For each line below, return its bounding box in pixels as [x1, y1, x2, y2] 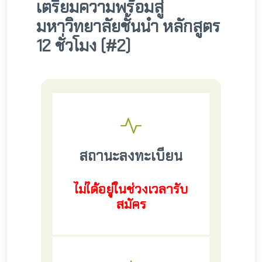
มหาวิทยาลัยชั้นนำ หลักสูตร [36, 16, 220, 37]
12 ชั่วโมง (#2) [36, 35, 130, 57]
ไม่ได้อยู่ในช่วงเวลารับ [74, 181, 188, 198]
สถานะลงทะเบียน [80, 147, 182, 165]
